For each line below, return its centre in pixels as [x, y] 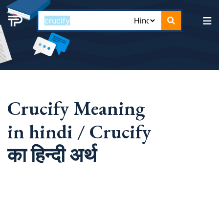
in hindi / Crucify [79, 131]
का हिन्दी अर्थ [52, 155]
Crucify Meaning [76, 108]
